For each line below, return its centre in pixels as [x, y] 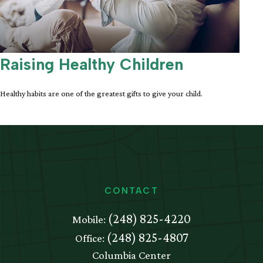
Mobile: [90, 220]
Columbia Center [131, 255]
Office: [91, 238]
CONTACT [131, 191]
